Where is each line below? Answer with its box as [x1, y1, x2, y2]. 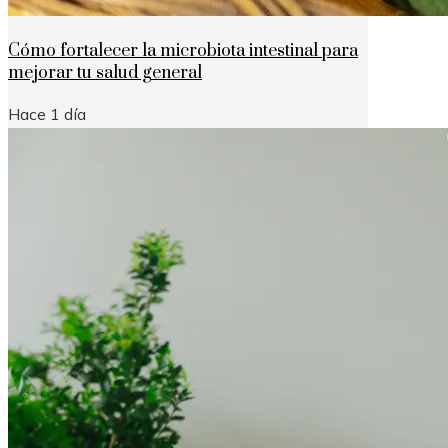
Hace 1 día [8, 103, 86, 124]
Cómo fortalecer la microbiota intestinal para [8, 39, 358, 62]
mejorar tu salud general [8, 61, 202, 84]
